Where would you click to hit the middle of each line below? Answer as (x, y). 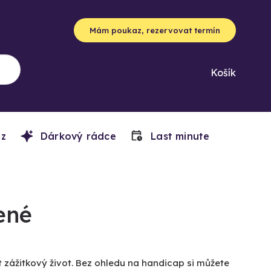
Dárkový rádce (77, 136)
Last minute (178, 136)
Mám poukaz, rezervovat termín (155, 30)
